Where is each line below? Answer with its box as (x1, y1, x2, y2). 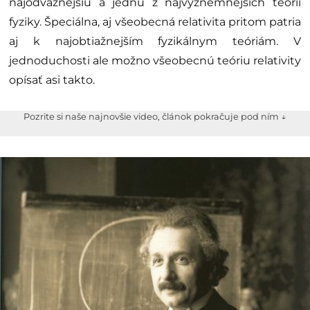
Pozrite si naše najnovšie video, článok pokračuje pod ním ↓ (24, 111, 286, 122)
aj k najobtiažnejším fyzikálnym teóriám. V (9, 35, 301, 48)
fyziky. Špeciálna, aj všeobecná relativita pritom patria (9, 15, 301, 29)
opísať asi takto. (9, 73, 95, 87)
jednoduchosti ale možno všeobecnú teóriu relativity (9, 54, 301, 68)
